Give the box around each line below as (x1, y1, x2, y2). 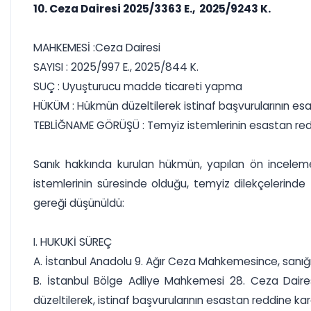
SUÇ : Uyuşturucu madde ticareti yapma (33, 79, 242, 94)
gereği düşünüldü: (33, 196, 124, 210)
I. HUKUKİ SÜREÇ (33, 235, 112, 249)
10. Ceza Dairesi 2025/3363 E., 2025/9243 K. (33, 1, 271, 16)
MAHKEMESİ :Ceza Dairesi (33, 40, 160, 55)
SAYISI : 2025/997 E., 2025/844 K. (33, 60, 199, 74)
